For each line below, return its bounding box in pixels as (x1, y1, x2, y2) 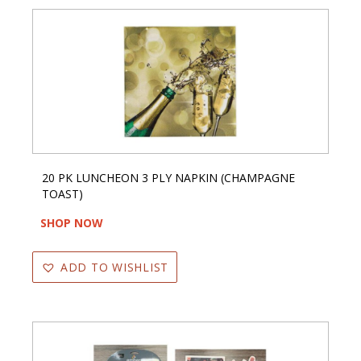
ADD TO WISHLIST (60, 259, 168, 275)
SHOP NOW (40, 214, 103, 230)
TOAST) (42, 185, 83, 201)
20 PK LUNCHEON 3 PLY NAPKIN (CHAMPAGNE (42, 169, 295, 185)
